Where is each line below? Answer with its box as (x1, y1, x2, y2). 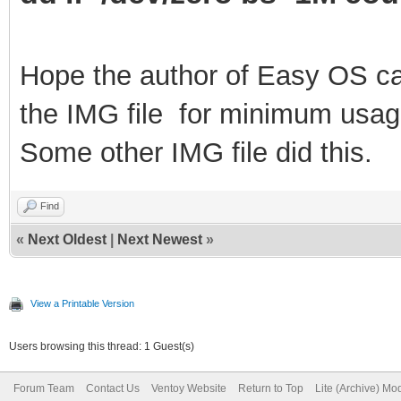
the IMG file (20, 98, 171, 130)
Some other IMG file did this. (20, 136, 372, 168)
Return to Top (238, 381, 303, 395)
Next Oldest (28, 231, 107, 247)
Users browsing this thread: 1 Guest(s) (9, 339, 194, 353)
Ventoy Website (151, 381, 226, 395)
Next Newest (117, 231, 202, 247)
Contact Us (86, 381, 140, 395)
